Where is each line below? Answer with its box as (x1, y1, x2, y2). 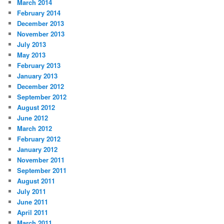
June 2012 (17, 113, 48, 123)
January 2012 (17, 144, 58, 154)
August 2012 (17, 102, 55, 112)
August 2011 (17, 176, 55, 186)
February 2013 (17, 60, 61, 70)
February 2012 (17, 134, 61, 144)
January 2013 (17, 71, 58, 81)
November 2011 (17, 155, 65, 165)
